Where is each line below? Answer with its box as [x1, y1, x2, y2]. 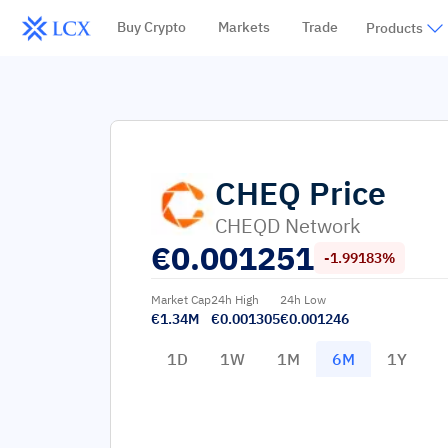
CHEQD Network [215, 212, 361, 239]
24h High [211, 292, 259, 307]
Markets [217, 18, 270, 36]
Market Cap [151, 292, 211, 307]
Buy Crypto [116, 18, 186, 36]
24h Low [280, 292, 326, 307]
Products [365, 19, 423, 37]
